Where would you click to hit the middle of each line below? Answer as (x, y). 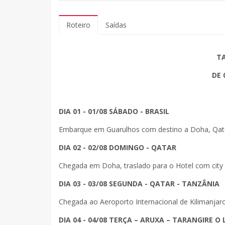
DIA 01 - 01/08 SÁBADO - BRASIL (114, 111)
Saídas (116, 25)
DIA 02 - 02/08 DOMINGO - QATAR (118, 147)
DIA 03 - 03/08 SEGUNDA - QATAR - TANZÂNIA (140, 183)
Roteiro (78, 25)
